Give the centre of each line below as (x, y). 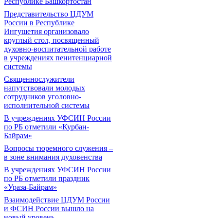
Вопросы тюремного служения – (58, 148)
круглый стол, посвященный (52, 40)
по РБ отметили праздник (47, 178)
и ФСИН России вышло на (49, 209)
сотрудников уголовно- (43, 97)
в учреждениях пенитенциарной (58, 58)
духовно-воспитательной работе (57, 49)
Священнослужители (39, 79)
